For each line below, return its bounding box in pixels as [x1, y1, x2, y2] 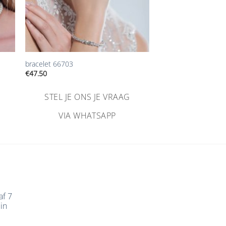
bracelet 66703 [25, 59, 73, 69]
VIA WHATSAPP [59, 110, 116, 122]
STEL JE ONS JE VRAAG [44, 91, 130, 103]
